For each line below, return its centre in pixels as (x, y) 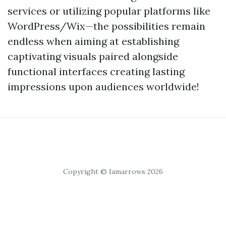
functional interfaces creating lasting (96, 72)
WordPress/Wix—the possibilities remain (106, 26)
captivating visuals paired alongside (93, 56)
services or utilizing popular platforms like (109, 11)
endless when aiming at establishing (93, 41)
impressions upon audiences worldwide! (103, 87)
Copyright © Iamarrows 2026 (113, 172)
